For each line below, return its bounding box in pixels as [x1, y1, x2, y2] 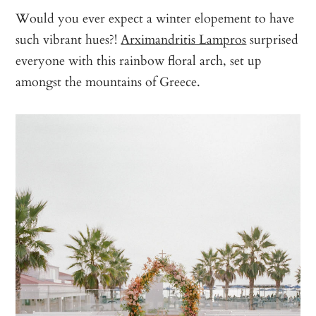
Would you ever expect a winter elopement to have [16, 8, 295, 28]
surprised [246, 29, 299, 49]
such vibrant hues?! [16, 29, 121, 49]
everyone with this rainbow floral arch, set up [16, 50, 262, 71]
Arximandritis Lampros [121, 29, 247, 49]
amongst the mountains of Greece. [16, 71, 201, 92]
